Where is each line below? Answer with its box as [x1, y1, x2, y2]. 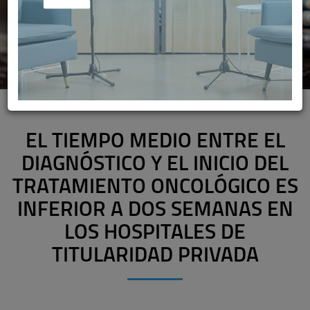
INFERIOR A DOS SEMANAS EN [17, 200, 293, 221]
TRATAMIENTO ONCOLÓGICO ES [12, 177, 298, 199]
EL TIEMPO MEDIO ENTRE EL [25, 131, 285, 153]
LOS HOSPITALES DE [64, 223, 246, 244]
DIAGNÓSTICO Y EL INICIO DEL [21, 154, 289, 176]
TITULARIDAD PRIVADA [51, 246, 259, 267]
